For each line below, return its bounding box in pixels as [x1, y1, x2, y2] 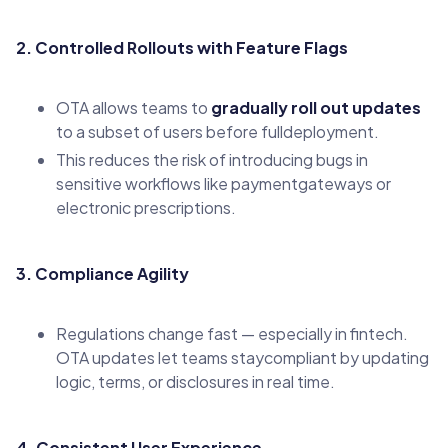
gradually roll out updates [211, 96, 421, 118]
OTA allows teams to [56, 96, 211, 118]
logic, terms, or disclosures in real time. [56, 370, 335, 392]
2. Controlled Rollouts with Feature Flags [16, 36, 348, 58]
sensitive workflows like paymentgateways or [56, 172, 391, 194]
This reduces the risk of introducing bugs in [56, 148, 368, 170]
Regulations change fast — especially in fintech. [56, 322, 408, 344]
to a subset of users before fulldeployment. [56, 120, 379, 142]
